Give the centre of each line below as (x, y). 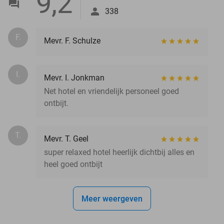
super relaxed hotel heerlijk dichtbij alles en (119, 152)
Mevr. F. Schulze (72, 40)
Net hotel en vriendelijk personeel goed (111, 91)
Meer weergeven (112, 198)
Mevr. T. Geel (66, 138)
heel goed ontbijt (73, 164)
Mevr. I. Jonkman (74, 77)
